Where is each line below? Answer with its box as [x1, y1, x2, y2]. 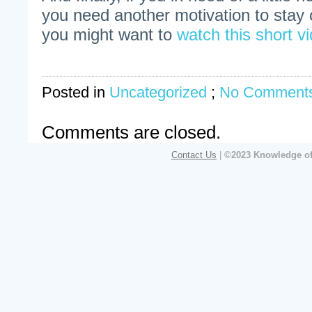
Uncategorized [109, 83, 207, 101]
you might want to [42, 24, 177, 44]
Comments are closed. [42, 122, 221, 142]
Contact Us [171, 149, 217, 160]
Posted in [42, 83, 109, 101]
